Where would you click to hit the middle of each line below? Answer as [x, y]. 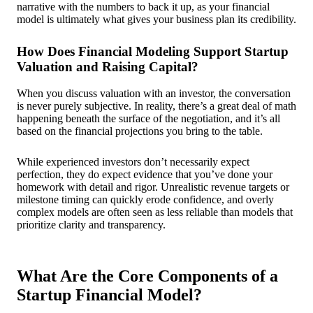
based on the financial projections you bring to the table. [140, 131]
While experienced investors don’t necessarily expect [133, 161]
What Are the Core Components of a [147, 276]
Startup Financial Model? [109, 294]
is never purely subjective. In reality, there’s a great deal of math [156, 105]
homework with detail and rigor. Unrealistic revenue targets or [153, 187]
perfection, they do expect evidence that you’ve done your [145, 174]
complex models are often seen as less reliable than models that [155, 212]
